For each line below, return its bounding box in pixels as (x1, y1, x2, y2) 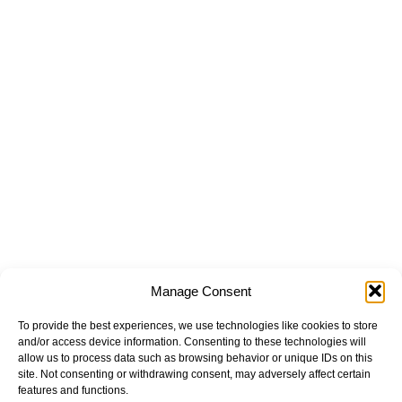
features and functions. (18, 384, 128, 397)
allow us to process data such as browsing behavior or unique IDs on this (18, 352, 372, 364)
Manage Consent (151, 283, 251, 299)
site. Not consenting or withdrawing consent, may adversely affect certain (18, 368, 371, 380)
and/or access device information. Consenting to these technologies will (18, 336, 366, 348)
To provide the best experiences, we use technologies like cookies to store (18, 319, 378, 332)
